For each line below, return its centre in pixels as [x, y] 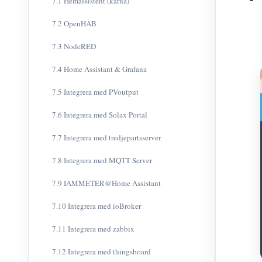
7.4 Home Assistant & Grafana [99, 69]
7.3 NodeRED [74, 46]
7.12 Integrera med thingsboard [101, 251]
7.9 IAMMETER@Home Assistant [106, 183]
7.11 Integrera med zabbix [93, 229]
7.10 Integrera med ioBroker [96, 206]
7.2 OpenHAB [74, 23]
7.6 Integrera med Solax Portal [100, 115]
